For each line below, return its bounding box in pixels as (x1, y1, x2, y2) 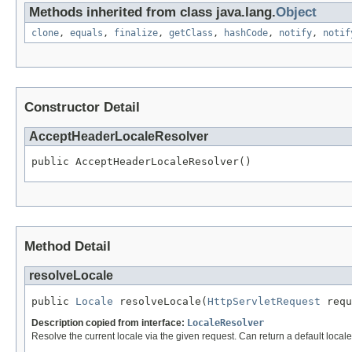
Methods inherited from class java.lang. (29, 4, 276, 20)
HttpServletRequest (207, 295, 321, 308)
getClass (169, 27, 213, 38)
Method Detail (24, 239, 111, 255)
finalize (114, 27, 158, 38)
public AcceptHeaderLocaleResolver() (31, 156, 251, 168)
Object (276, 4, 317, 20)
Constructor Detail (24, 99, 140, 115)
